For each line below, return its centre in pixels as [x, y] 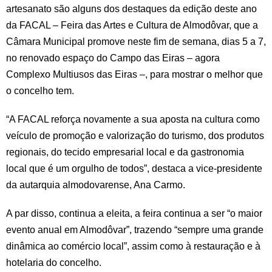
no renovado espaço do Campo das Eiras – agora [113, 58]
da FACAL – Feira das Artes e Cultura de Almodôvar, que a [132, 25]
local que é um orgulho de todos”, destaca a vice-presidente [134, 169]
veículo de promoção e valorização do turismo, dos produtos [135, 136]
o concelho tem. [40, 91]
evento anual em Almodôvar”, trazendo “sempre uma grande [135, 230]
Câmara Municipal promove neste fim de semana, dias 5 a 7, [136, 42]
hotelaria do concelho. [54, 263]
